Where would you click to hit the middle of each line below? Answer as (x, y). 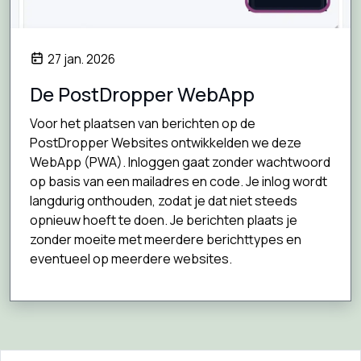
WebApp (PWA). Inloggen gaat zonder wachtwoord (180, 162)
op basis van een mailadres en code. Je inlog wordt (178, 181)
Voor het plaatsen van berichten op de (143, 123)
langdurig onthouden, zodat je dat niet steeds (164, 200)
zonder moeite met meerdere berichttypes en (166, 239)
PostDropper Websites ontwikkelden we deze (166, 142)
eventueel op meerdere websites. (131, 258)
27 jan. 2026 (81, 60)
